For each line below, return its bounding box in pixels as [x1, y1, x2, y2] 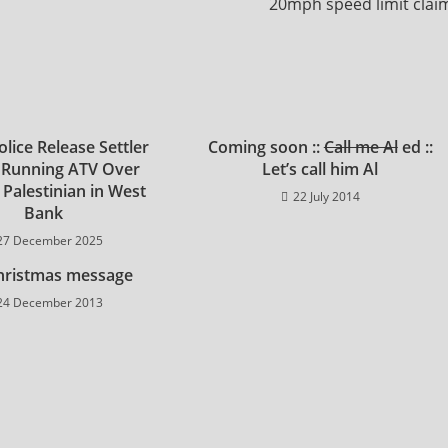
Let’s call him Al [262, 158, 379, 180]
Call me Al [323, 136, 398, 158]
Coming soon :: [207, 136, 324, 158]
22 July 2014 [292, 188, 360, 205]
